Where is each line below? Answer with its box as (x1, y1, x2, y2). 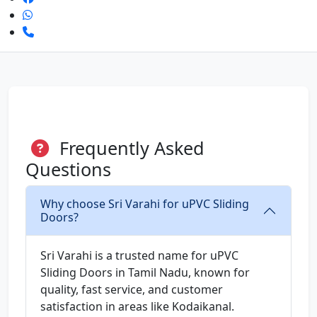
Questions (25, 157, 111, 182)
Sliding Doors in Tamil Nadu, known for (40, 265, 250, 281)
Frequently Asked (54, 136, 204, 161)
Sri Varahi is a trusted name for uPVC (40, 248, 238, 264)
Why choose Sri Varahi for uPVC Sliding (40, 196, 249, 212)
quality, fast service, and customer (40, 282, 223, 298)
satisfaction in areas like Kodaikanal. (40, 299, 234, 315)
